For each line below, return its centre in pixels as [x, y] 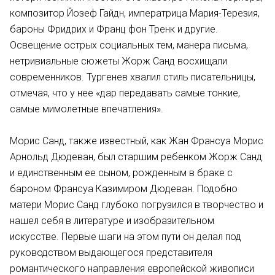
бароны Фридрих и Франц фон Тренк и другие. [114, 29]
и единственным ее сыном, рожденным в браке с [121, 173]
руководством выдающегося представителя [111, 253]
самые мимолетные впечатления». [87, 109]
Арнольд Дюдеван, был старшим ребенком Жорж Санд [136, 157]
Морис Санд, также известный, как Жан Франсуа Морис [137, 141]
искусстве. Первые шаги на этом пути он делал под [126, 237]
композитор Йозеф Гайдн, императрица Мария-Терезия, [135, 13]
